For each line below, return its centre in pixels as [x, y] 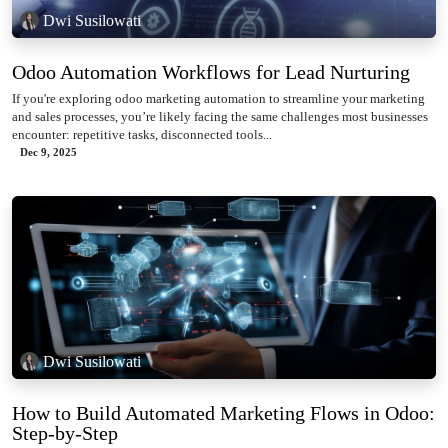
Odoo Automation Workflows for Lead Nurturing [211, 72]
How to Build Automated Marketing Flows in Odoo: [223, 413]
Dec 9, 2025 [48, 152]
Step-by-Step [65, 433]
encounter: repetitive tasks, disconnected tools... [142, 135]
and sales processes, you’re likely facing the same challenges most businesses [220, 117]
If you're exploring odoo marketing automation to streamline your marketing [218, 99]
